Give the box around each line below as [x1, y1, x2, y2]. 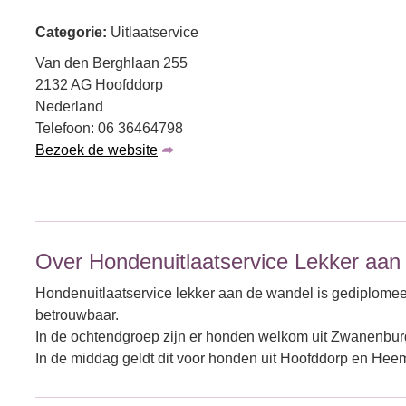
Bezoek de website [35, 142, 158, 158]
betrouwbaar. [35, 307, 119, 323]
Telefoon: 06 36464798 [35, 121, 183, 136]
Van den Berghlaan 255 [35, 55, 188, 71]
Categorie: [35, 24, 111, 40]
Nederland [35, 99, 103, 114]
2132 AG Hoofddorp [35, 77, 163, 92]
